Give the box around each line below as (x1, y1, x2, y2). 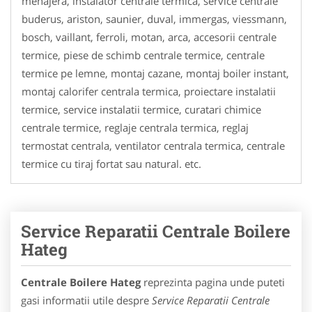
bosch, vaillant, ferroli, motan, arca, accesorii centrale (22, 29, 276, 44)
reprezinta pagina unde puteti (141, 274, 285, 289)
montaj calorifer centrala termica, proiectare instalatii (22, 84, 276, 98)
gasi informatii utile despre (21, 292, 152, 307)
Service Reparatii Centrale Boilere (21, 219, 290, 242)
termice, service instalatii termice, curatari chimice (22, 102, 261, 116)
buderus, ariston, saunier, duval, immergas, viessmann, (22, 11, 287, 26)
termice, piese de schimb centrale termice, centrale (22, 47, 265, 62)
